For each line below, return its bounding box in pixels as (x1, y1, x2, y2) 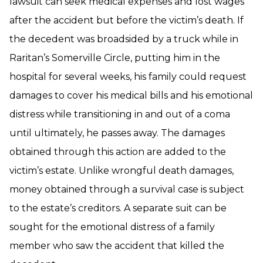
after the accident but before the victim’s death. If (9, 15, 244, 26)
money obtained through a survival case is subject (9, 184, 244, 195)
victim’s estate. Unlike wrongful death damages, (9, 165, 234, 176)
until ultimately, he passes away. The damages (9, 127, 225, 139)
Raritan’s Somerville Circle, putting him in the (9, 52, 220, 63)
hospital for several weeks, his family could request (9, 71, 247, 82)
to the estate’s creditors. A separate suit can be (9, 203, 227, 214)
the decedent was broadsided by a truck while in (9, 33, 238, 45)
